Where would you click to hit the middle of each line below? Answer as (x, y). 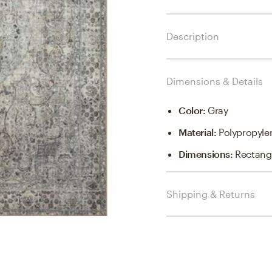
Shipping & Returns (211, 194)
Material (196, 132)
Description (193, 36)
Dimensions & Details (215, 81)
